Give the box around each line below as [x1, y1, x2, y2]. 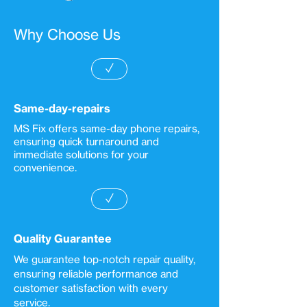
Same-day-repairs [14, 101, 110, 115]
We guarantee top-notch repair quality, [14, 253, 195, 266]
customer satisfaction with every [14, 282, 168, 295]
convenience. [14, 161, 77, 174]
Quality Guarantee [14, 232, 112, 245]
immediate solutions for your [14, 148, 149, 161]
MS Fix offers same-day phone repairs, [14, 122, 199, 135]
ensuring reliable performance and [14, 267, 178, 280]
